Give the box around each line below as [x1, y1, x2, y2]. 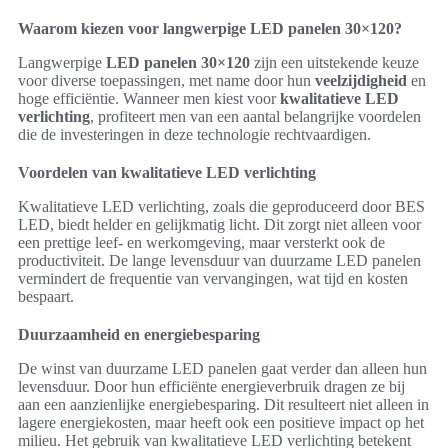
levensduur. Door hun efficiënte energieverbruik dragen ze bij [18, 378, 405, 396]
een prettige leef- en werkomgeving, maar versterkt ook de [18, 234, 385, 252]
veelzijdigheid [315, 72, 407, 90]
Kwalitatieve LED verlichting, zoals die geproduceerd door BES [18, 198, 425, 216]
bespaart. [18, 288, 74, 306]
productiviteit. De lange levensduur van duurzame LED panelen [18, 252, 421, 270]
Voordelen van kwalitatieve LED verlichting [18, 164, 316, 182]
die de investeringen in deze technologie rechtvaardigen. [18, 126, 371, 144]
